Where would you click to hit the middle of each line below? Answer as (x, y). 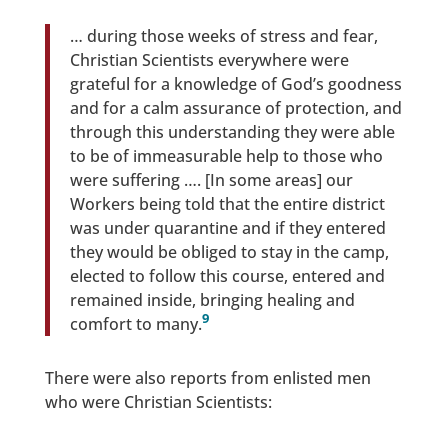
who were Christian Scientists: (158, 402)
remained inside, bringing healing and (212, 299)
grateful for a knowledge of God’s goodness (235, 83)
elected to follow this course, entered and (227, 275)
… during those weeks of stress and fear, (223, 35)
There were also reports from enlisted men (207, 378)
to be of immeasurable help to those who (226, 155)
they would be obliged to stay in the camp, (229, 251)
